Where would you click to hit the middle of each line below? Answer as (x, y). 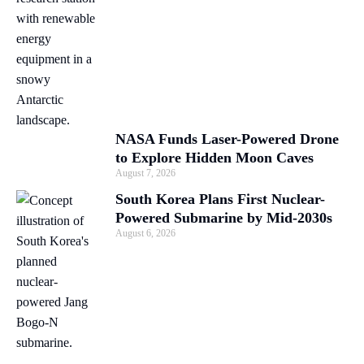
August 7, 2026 (145, 173)
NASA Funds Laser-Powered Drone (227, 139)
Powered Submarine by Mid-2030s (224, 217)
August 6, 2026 (145, 233)
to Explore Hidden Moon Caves (214, 157)
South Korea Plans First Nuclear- (220, 199)
